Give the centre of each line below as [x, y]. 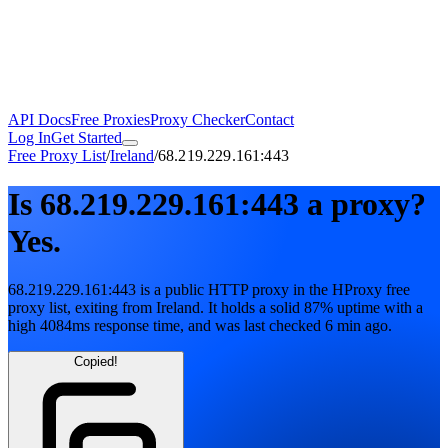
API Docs [39, 119]
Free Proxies [110, 119]
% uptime [350, 308]
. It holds [229, 308]
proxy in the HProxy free [329, 290]
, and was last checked [252, 326]
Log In [29, 137]
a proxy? [362, 203]
